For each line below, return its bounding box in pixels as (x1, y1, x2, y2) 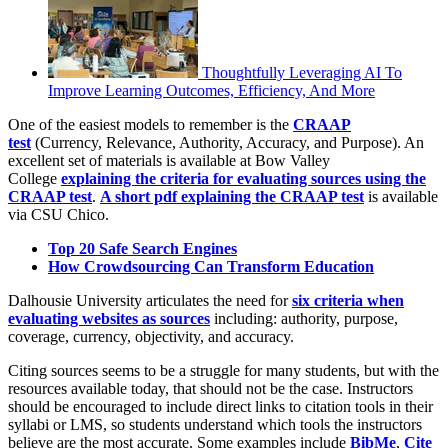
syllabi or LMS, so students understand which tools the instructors (8, 415, 422, 433)
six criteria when (292, 291, 404, 309)
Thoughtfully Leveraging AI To (202, 63, 402, 81)
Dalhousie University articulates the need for (8, 291, 292, 309)
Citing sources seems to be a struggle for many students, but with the (8, 361, 439, 379)
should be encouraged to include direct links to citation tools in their (8, 397, 433, 415)
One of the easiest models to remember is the (8, 115, 293, 133)
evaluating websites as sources (8, 309, 210, 327)
